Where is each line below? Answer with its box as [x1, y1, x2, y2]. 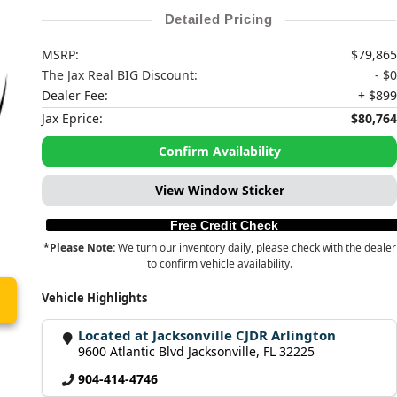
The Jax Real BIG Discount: [42, 66, 198, 83]
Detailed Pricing [164, 11, 273, 27]
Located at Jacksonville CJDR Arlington [78, 326, 337, 344]
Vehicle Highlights [42, 290, 148, 306]
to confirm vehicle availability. [146, 256, 292, 271]
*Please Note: [43, 240, 115, 255]
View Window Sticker [154, 182, 284, 198]
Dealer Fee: [42, 87, 109, 104]
